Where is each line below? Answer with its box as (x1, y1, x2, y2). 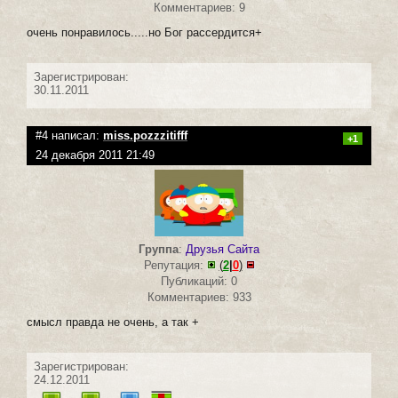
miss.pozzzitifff (103, 128, 187, 142)
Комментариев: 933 (147, 290, 251, 304)
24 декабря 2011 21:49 (36, 147, 155, 162)
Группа (139, 242, 179, 256)
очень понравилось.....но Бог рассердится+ (27, 25, 262, 39)
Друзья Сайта (186, 242, 259, 256)
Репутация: (143, 258, 207, 272)
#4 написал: (36, 128, 103, 142)
